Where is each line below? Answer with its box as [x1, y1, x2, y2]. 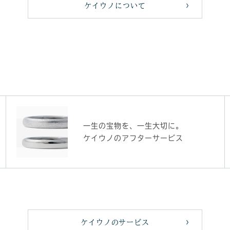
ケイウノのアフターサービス [83, 134, 183, 142]
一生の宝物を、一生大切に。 [83, 122, 183, 129]
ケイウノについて [84, 2, 146, 9]
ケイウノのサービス [80, 218, 150, 226]
